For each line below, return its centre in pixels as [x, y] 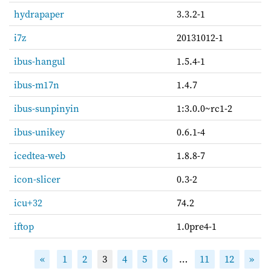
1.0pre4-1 [197, 226]
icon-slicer [37, 179]
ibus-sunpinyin [47, 108]
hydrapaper [39, 14]
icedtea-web [40, 155]
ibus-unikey [39, 132]
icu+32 [28, 202]
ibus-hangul [40, 61]
